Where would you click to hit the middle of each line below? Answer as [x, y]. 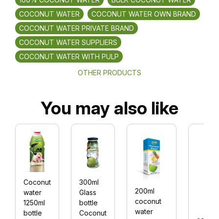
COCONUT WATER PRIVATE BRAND [77, 28]
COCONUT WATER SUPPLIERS [68, 42]
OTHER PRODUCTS [109, 72]
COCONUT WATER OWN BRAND [144, 14]
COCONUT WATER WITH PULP [69, 56]
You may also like [109, 108]
